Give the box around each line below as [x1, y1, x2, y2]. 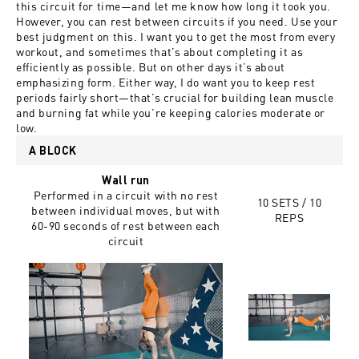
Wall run [102, 173, 150, 188]
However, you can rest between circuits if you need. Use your [16, 14, 338, 29]
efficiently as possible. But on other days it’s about [16, 59, 285, 75]
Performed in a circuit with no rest [33, 188, 219, 203]
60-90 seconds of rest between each [30, 218, 221, 233]
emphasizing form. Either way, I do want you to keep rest [16, 75, 316, 90]
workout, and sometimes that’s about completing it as [16, 44, 304, 59]
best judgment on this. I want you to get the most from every [16, 29, 336, 44]
